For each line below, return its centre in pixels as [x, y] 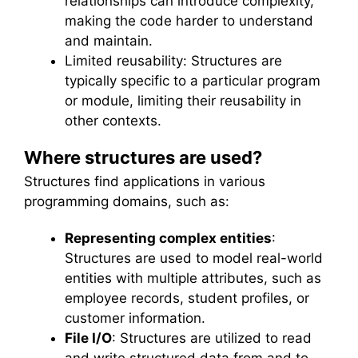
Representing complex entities [168, 238]
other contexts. [113, 120]
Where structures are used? [143, 158]
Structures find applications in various [145, 182]
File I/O [88, 338]
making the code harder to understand [189, 20]
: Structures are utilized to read [212, 338]
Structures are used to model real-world [194, 258]
